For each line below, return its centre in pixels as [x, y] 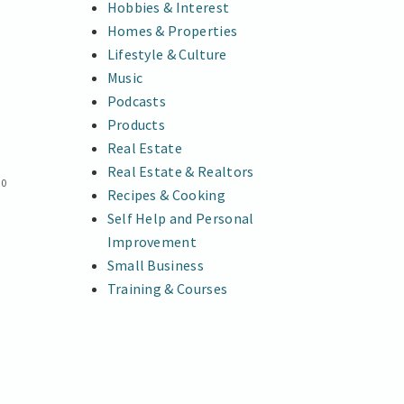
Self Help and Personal [180, 218]
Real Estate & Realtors [180, 171]
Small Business [156, 265]
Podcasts [137, 101]
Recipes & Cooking [166, 194]
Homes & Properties [172, 30]
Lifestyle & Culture [167, 54]
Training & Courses [167, 288]
